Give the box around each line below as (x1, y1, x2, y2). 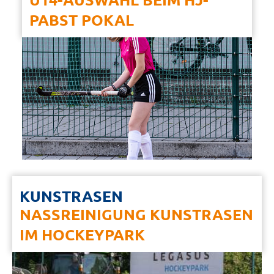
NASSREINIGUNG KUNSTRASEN (19, 204, 253, 224)
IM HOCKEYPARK (19, 224, 145, 244)
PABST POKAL (29, 10, 135, 29)
